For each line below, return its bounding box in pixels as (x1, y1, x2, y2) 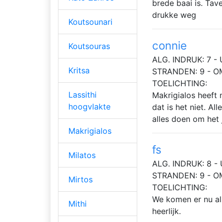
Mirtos (68, 174, 93, 185)
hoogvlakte (68, 102, 111, 112)
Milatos (68, 150, 96, 161)
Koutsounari (68, 17, 112, 27)
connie (152, 39, 187, 53)
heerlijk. (152, 206, 181, 217)
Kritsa (68, 65, 90, 76)
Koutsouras (68, 41, 110, 52)
